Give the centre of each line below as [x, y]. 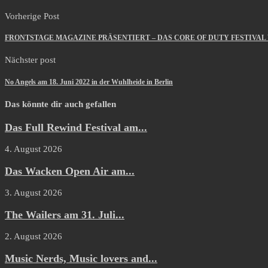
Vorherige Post [32, 16]
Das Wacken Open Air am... [70, 171]
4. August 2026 [33, 149]
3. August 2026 [33, 193]
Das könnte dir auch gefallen [60, 104]
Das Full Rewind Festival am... [76, 127]
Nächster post [30, 60]
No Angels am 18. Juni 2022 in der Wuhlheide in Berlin [89, 82]
